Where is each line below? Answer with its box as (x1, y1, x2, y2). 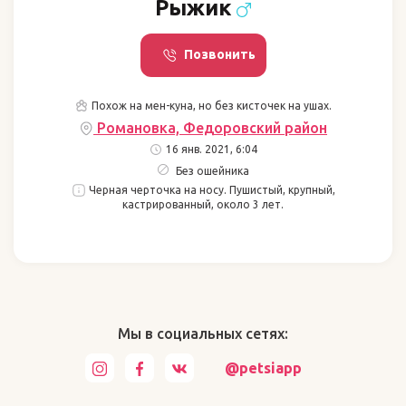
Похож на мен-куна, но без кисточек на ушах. (89, 100, 332, 112)
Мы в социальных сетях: (118, 325, 288, 343)
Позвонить (183, 47, 256, 62)
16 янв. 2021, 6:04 (163, 143, 257, 156)
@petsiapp (224, 360, 302, 377)
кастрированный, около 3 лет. (122, 198, 284, 211)
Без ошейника (175, 165, 249, 178)
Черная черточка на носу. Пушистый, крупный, (85, 184, 335, 197)
